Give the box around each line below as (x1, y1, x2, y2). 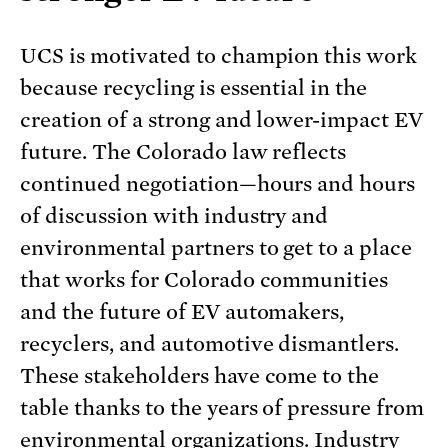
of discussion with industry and (20, 204, 329, 229)
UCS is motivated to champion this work (20, 44, 418, 69)
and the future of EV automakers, (20, 300, 345, 325)
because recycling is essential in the (20, 76, 368, 101)
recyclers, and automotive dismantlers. (20, 332, 400, 357)
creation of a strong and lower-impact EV (20, 108, 424, 133)
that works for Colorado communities (20, 268, 389, 293)
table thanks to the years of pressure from (20, 396, 425, 421)
